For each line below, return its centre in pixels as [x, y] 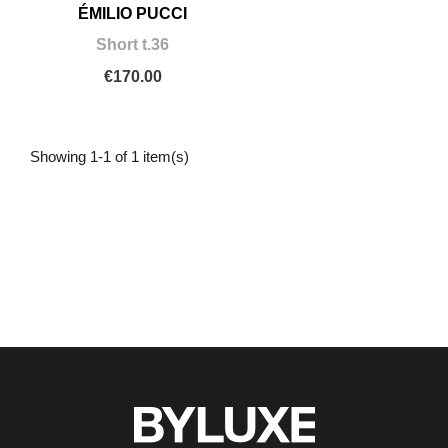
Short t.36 [133, 45]
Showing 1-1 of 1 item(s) [109, 156]
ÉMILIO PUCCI [133, 14]
